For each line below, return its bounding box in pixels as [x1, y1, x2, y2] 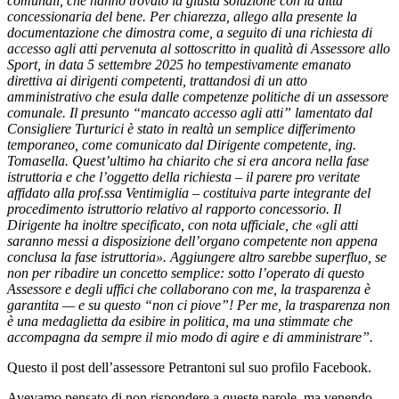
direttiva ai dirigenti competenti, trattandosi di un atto [7, 72, 307, 88]
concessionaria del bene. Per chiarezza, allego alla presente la [7, 8, 357, 24]
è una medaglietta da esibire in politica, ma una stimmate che [7, 313, 353, 329]
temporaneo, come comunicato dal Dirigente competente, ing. [7, 136, 356, 152]
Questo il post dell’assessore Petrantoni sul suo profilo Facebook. [7, 359, 371, 375]
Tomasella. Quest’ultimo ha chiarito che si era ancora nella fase [7, 152, 369, 168]
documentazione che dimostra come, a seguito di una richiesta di [7, 24, 372, 40]
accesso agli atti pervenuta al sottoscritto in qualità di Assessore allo [7, 40, 390, 56]
